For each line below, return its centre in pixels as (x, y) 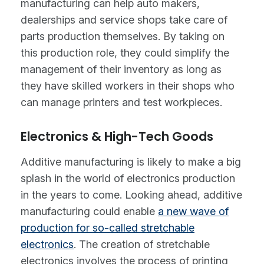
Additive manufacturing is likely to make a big (131, 162)
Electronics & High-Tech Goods (117, 137)
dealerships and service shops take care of (124, 19)
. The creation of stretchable (142, 245)
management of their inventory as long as (121, 69)
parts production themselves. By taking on (123, 36)
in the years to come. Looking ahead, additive (131, 195)
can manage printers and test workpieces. (121, 102)
